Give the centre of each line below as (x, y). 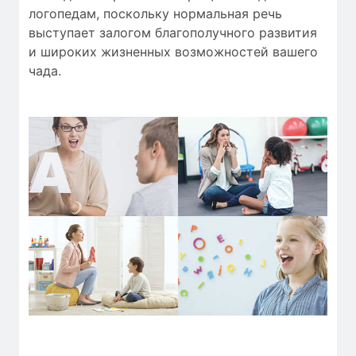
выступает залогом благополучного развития (173, 32)
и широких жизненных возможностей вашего (173, 51)
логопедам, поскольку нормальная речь (155, 13)
